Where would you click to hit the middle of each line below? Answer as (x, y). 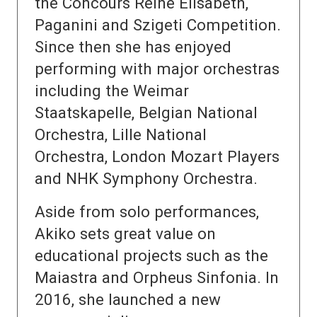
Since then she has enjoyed (133, 47)
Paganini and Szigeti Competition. (158, 25)
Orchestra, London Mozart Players (157, 157)
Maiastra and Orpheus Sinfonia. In (157, 278)
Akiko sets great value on (125, 234)
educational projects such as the (151, 256)
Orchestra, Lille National (121, 135)
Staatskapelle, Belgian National (146, 113)
